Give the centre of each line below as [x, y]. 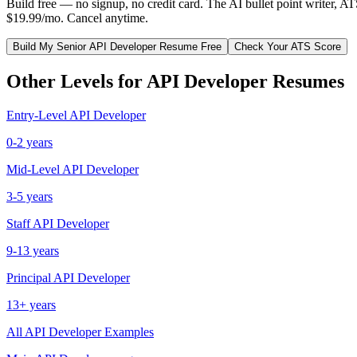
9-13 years [33, 250]
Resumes [306, 81]
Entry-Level [37, 115]
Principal [29, 277]
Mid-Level [33, 169]
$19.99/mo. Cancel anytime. [77, 18]
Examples [127, 331]
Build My [35, 46]
